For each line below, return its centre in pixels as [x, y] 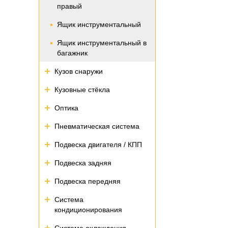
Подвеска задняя [83, 163]
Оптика [66, 108]
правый [69, 6]
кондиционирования [88, 210]
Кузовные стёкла [82, 90]
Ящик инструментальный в [102, 43]
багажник [72, 53]
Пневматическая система [97, 126]
